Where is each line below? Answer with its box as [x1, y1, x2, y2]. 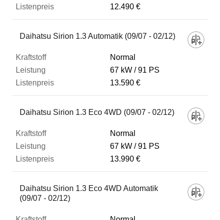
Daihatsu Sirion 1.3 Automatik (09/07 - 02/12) [20, 32, 175, 40]
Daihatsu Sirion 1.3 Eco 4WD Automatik [20, 184, 158, 192]
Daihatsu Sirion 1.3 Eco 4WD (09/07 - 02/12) [20, 108, 174, 116]
